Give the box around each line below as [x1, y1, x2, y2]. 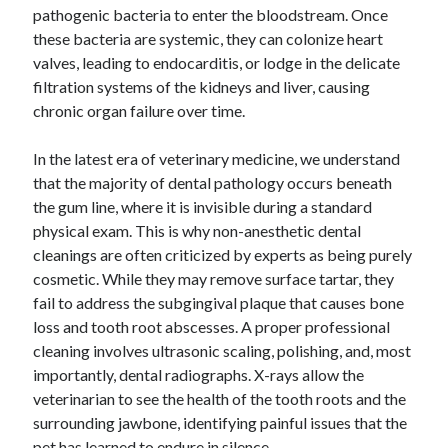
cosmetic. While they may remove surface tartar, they [33, 269, 395, 288]
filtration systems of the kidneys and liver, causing [33, 77, 371, 96]
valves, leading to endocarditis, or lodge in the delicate [33, 53, 401, 72]
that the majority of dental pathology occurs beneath [33, 173, 393, 192]
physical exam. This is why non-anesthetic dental [33, 221, 362, 240]
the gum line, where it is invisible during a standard [33, 197, 373, 216]
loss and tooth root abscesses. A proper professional [33, 317, 391, 336]
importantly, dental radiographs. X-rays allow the [33, 365, 365, 384]
